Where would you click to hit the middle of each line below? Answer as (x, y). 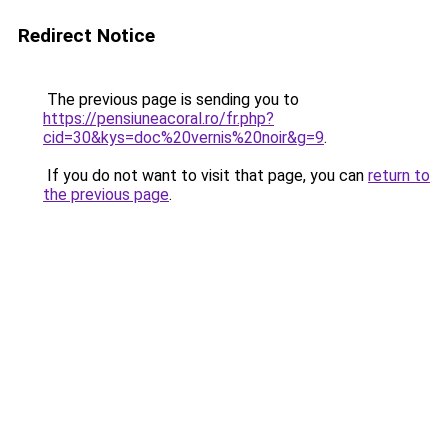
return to (399, 175)
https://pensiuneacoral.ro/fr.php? (158, 118)
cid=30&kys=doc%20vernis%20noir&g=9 (183, 137)
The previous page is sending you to (171, 99)
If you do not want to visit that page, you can (205, 175)
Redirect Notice (86, 35)
